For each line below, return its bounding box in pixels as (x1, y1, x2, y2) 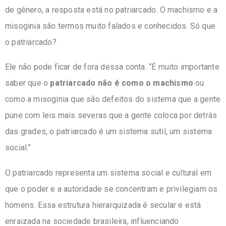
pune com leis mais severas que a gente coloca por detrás (5, 110, 217, 121)
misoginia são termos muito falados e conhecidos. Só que (5, 21, 216, 31)
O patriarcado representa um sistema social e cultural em (5, 168, 212, 178)
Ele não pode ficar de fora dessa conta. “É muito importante (5, 62, 219, 72)
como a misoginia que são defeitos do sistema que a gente (5, 94, 221, 104)
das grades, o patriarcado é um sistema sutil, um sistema (5, 127, 212, 137)
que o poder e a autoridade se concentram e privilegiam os (5, 184, 218, 194)
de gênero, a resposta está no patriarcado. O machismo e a (5, 5, 218, 15)
